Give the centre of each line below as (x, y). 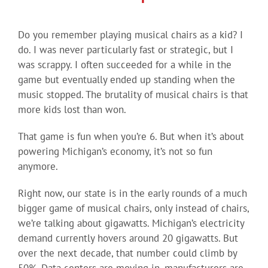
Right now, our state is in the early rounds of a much (132, 194)
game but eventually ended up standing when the (126, 80)
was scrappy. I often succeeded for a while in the (124, 65)
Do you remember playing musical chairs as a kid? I (130, 35)
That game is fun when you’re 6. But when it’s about (131, 137)
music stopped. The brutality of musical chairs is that (133, 95)
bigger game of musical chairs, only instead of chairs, (133, 208)
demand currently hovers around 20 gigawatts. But (128, 238)
